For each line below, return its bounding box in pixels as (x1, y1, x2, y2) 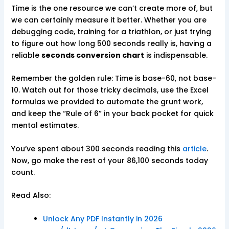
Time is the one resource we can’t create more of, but (11, 3, 213, 14)
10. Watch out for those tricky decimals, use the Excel (11, 85, 209, 96)
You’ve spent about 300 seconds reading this (11, 143, 182, 154)
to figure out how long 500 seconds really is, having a (11, 38, 212, 49)
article (182, 143, 207, 154)
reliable (11, 50, 41, 61)
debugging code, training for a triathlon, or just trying (11, 27, 211, 37)
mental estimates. (11, 120, 79, 131)
